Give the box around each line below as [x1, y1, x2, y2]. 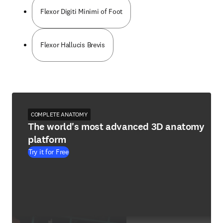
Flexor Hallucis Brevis [40, 40, 105, 49]
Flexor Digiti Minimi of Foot [40, 7, 123, 16]
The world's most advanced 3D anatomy [28, 120, 205, 133]
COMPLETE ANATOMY [31, 111, 88, 118]
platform [28, 133, 66, 146]
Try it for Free [28, 147, 69, 156]
